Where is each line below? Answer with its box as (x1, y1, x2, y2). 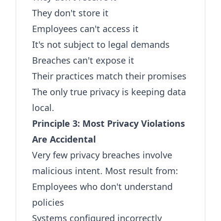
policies (32, 196, 64, 208)
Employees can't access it (32, 23, 139, 35)
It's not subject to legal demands (32, 38, 170, 50)
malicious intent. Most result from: (32, 165, 178, 177)
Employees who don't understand (32, 181, 173, 192)
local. (32, 102, 54, 113)
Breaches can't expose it (32, 54, 134, 66)
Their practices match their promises (32, 70, 186, 82)
